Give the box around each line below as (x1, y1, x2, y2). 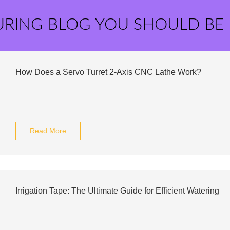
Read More (29, 127, 66, 135)
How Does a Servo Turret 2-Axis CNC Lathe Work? (15, 68, 201, 76)
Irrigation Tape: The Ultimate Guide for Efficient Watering (15, 186, 219, 195)
